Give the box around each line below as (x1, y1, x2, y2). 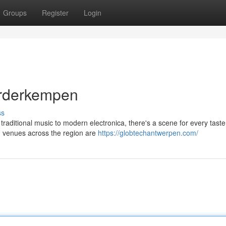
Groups (3, 8, 27, 18)
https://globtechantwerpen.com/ (98, 128, 198, 138)
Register (42, 8, 69, 18)
